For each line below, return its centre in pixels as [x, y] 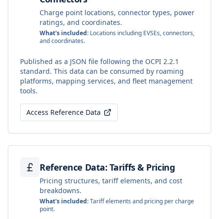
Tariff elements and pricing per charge [141, 201]
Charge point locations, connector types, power [117, 12]
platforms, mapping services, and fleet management [106, 81]
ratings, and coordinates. [81, 22]
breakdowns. [61, 190]
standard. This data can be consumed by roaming [102, 71]
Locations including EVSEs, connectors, [142, 33]
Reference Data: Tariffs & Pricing [107, 167]
